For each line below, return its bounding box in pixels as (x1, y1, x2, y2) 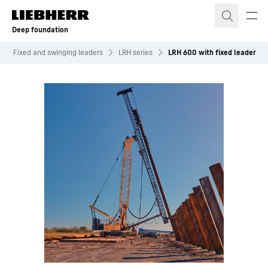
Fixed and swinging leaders (13, 48, 103, 57)
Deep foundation (12, 25, 68, 34)
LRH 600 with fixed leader (168, 48, 256, 57)
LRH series (118, 48, 153, 57)
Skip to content (14, 5, 80, 17)
